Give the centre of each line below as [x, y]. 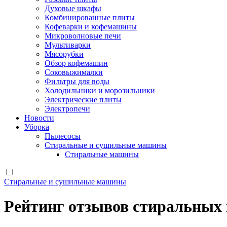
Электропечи [67, 109]
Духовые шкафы [73, 8]
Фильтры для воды [77, 81]
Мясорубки [64, 54]
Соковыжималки [74, 72]
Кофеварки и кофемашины [91, 27]
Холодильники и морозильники [100, 90]
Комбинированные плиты [90, 17]
